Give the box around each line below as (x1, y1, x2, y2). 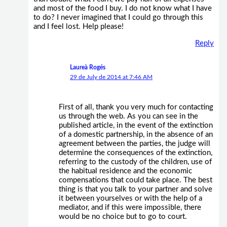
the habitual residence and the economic (58, 167, 192, 175)
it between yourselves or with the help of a (58, 194, 202, 202)
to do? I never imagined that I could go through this (33, 13, 203, 21)
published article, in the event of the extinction (58, 121, 213, 129)
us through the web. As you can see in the (58, 112, 198, 120)
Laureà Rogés (69, 64, 105, 70)
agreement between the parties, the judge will (58, 139, 210, 147)
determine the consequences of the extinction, (58, 148, 212, 157)
